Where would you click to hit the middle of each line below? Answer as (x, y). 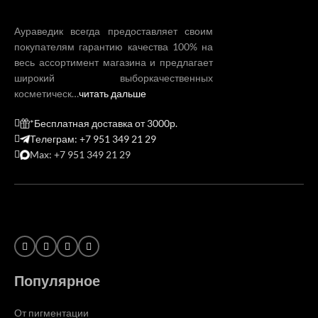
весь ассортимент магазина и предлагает (114, 62)
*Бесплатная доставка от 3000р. (104, 124)
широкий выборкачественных (114, 78)
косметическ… (46, 94)
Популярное (57, 281)
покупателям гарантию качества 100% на (114, 47)
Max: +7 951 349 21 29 (80, 155)
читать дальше (113, 94)
